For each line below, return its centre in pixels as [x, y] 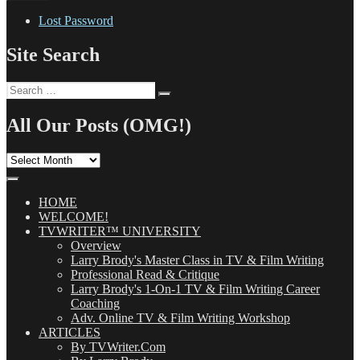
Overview [96, 245]
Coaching [95, 303]
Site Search [53, 55]
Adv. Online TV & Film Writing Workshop [180, 317]
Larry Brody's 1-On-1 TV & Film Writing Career [195, 288]
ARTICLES [70, 332]
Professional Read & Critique [145, 274]
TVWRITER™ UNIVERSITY [120, 231]
